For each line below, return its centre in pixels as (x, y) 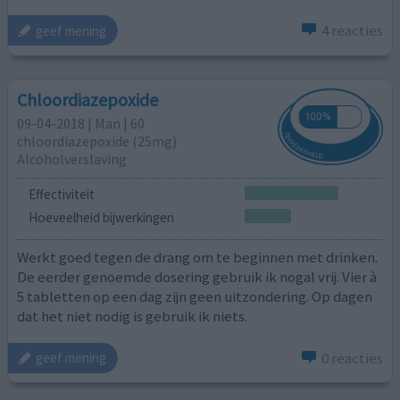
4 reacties (352, 31)
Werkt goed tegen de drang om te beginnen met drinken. (198, 258)
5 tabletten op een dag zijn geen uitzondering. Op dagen (195, 297)
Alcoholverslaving (72, 158)
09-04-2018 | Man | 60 (81, 123)
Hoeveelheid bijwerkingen (101, 217)
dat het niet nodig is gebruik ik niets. (133, 317)
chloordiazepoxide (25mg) (97, 141)
